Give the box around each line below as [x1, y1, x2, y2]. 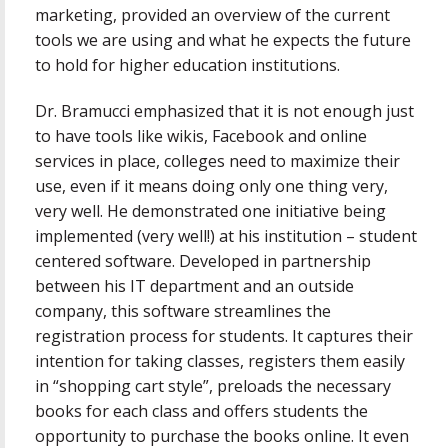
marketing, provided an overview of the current [35, 3, 390, 26]
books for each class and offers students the [35, 400, 368, 423]
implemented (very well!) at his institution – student [35, 225, 417, 248]
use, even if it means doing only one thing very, [35, 175, 388, 198]
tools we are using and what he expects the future [35, 28, 411, 51]
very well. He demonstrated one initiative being [35, 200, 386, 223]
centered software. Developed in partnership [35, 250, 371, 273]
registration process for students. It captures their [35, 325, 413, 348]
